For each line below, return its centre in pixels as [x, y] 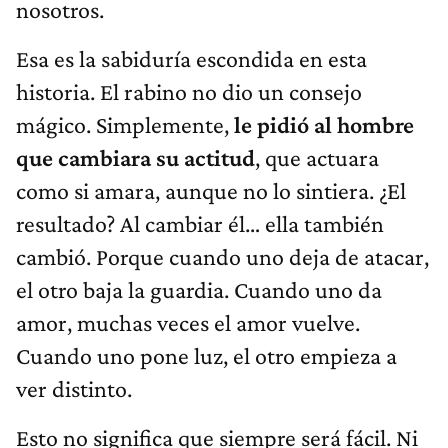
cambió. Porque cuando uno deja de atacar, [222, 257]
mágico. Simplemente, [122, 125]
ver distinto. [74, 389]
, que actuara [317, 158]
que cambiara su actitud [135, 158]
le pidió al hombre [321, 125]
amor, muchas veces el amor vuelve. [188, 323]
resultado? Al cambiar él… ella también [200, 224]
